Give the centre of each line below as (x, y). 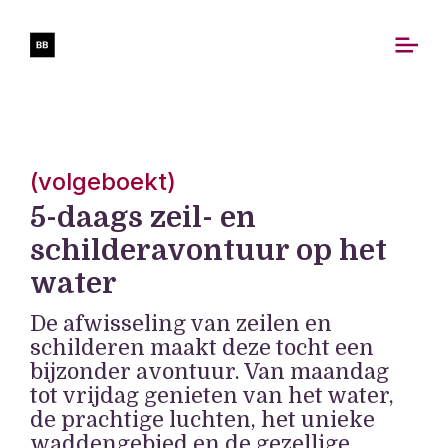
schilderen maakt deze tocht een (202, 347)
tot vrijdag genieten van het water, (212, 395)
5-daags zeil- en (143, 217)
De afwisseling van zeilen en (181, 323)
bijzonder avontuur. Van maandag (209, 371)
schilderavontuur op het (208, 250)
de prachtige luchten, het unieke (202, 419)
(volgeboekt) (103, 181)
